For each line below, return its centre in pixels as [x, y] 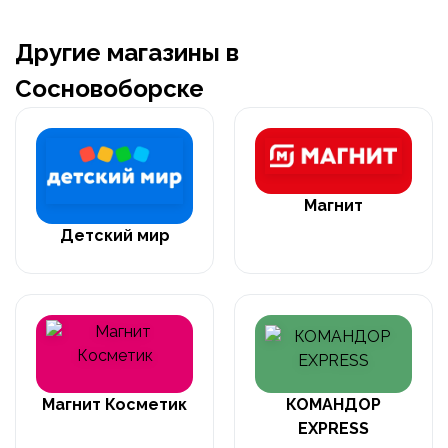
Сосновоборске [109, 88]
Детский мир [114, 235]
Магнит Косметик [114, 404]
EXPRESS [333, 428]
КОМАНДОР [333, 404]
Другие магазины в [127, 52]
